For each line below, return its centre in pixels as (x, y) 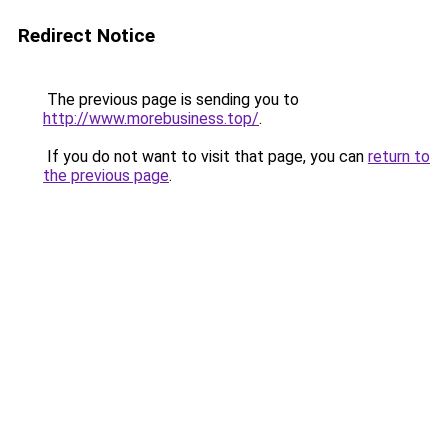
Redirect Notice (86, 35)
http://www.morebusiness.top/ (151, 118)
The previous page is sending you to (171, 99)
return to (399, 156)
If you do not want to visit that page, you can (205, 156)
